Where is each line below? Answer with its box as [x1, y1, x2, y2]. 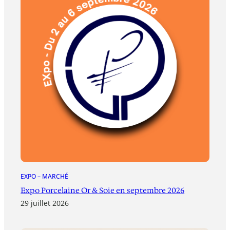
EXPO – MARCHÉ [21, 171, 69, 181]
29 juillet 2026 [21, 198, 69, 208]
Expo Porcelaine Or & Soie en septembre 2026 [21, 185, 185, 196]
